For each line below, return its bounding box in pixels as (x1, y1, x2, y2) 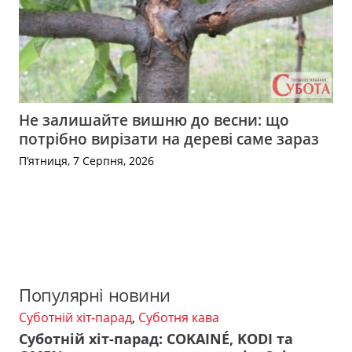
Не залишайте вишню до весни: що (19, 108, 289, 130)
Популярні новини (19, 283, 170, 308)
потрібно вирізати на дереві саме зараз (19, 127, 319, 149)
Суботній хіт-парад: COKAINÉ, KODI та (19, 328, 293, 348)
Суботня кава (138, 309, 219, 327)
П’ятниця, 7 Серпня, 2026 (19, 152, 154, 168)
